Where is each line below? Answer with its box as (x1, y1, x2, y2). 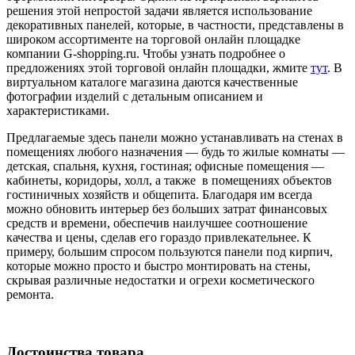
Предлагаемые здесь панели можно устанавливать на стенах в (6, 130, 343, 144)
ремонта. (6, 287, 54, 301)
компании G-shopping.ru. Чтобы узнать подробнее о (6, 46, 285, 60)
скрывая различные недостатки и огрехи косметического (6, 273, 315, 287)
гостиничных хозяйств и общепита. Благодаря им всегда (6, 187, 312, 201)
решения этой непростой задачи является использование (6, 3, 312, 17)
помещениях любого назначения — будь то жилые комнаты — (6, 144, 345, 158)
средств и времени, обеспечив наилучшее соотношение (6, 216, 307, 230)
